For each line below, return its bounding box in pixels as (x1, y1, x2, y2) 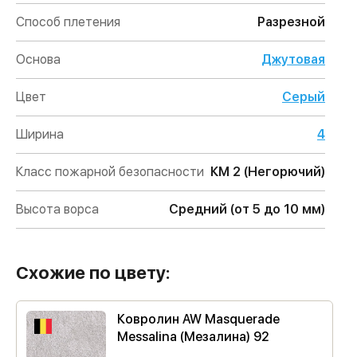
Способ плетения (16, 14, 120, 29)
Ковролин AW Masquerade (117, 312, 280, 327)
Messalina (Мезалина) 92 (117, 329, 269, 344)
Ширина (16, 127, 64, 142)
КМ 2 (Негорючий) (210, 164, 325, 179)
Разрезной (257, 14, 325, 29)
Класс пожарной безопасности (16, 164, 204, 179)
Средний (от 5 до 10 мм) (169, 202, 325, 217)
